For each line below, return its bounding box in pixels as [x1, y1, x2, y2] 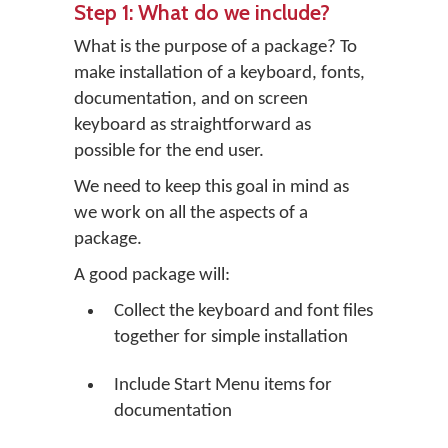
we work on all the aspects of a [74, 204, 308, 223]
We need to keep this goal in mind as [74, 178, 349, 197]
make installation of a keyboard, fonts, [74, 64, 365, 83]
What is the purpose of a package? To [74, 38, 357, 57]
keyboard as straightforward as [74, 116, 311, 135]
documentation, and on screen [74, 90, 308, 109]
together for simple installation [114, 328, 348, 347]
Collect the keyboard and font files [114, 302, 373, 321]
